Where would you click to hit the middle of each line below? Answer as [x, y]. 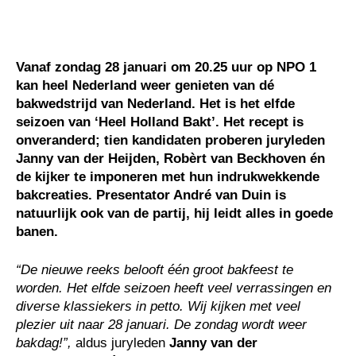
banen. [37, 232]
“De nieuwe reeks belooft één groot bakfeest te [155, 270]
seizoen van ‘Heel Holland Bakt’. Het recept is [160, 122]
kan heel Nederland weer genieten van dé [145, 85]
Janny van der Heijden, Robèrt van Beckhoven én [170, 159]
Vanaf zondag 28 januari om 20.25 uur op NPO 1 [166, 67]
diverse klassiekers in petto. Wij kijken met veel [158, 306]
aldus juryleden [122, 343]
